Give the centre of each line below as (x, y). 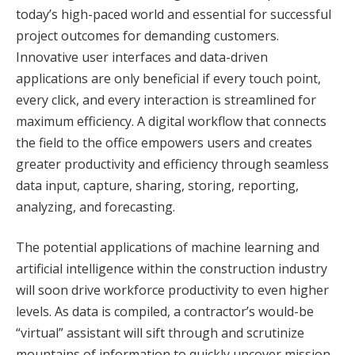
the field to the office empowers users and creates (164, 142)
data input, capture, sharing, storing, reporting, (157, 185)
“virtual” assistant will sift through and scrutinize (160, 333)
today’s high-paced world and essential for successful (174, 14)
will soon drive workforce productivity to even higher (172, 290)
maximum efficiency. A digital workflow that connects (171, 121)
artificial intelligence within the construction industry (172, 269)
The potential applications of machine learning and (168, 248)
